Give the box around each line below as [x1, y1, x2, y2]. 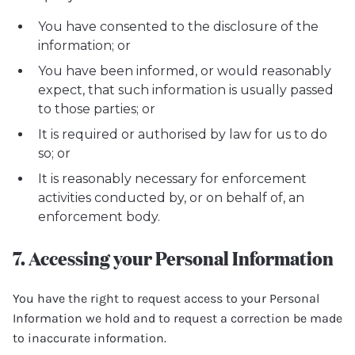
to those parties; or [38, 101, 155, 116]
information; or [38, 38, 131, 53]
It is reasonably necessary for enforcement [38, 171, 307, 186]
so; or [38, 146, 71, 161]
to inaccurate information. [13, 330, 166, 345]
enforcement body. [38, 209, 160, 224]
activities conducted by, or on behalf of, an [38, 190, 304, 205]
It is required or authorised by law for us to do [38, 127, 327, 142]
